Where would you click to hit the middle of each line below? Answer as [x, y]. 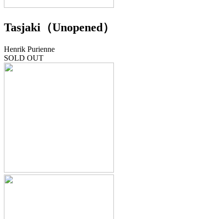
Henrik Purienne [29, 49]
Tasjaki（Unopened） [59, 28]
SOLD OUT [24, 58]
